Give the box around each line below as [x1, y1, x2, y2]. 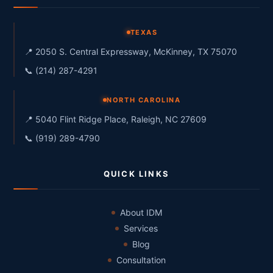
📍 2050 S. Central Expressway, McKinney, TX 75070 [24, 46, 237, 57]
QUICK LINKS [103, 169, 170, 179]
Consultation [116, 255, 166, 265]
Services [124, 223, 158, 233]
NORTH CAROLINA [107, 96, 181, 104]
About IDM [119, 207, 162, 218]
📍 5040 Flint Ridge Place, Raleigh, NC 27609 [24, 114, 207, 124]
